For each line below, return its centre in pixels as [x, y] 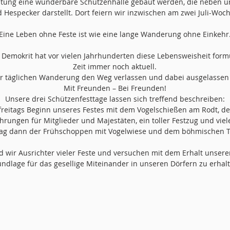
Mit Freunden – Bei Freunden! [115, 88]
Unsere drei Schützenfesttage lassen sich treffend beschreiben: [115, 99]
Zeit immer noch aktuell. [115, 66]
